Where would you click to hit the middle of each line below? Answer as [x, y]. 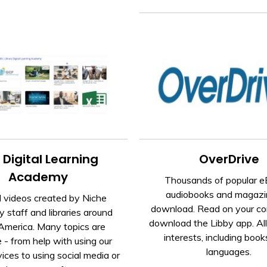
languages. [229, 251]
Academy [38, 177]
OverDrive [229, 159]
